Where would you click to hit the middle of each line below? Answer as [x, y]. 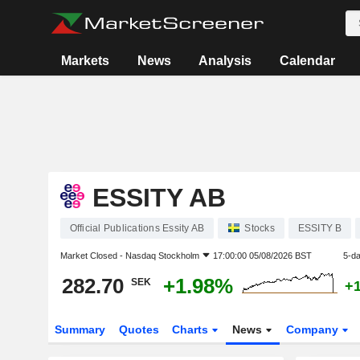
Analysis [225, 61]
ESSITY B [320, 228]
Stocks [260, 228]
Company [314, 329]
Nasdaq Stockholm [162, 256]
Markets [86, 61]
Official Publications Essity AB [137, 228]
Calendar [307, 61]
